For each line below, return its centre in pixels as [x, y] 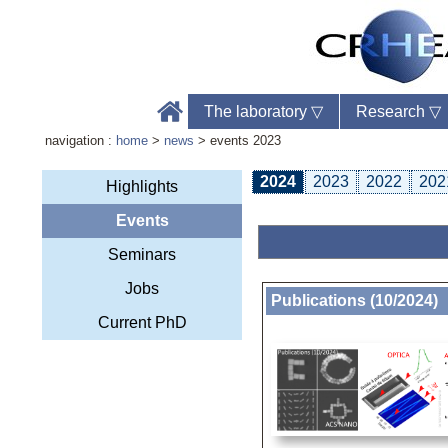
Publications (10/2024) [354, 301]
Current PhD [142, 322]
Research [393, 111]
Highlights [142, 186]
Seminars [142, 254]
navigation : [81, 140]
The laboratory [258, 111]
